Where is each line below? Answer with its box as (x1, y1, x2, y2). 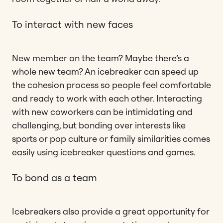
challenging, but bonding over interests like (12, 119, 186, 131)
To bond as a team (12, 171, 97, 184)
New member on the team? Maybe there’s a (12, 52, 189, 64)
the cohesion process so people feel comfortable (12, 79, 211, 91)
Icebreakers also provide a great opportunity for (12, 205, 210, 217)
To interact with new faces (12, 17, 133, 30)
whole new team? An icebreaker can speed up (12, 65, 199, 77)
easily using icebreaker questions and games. (12, 146, 196, 158)
